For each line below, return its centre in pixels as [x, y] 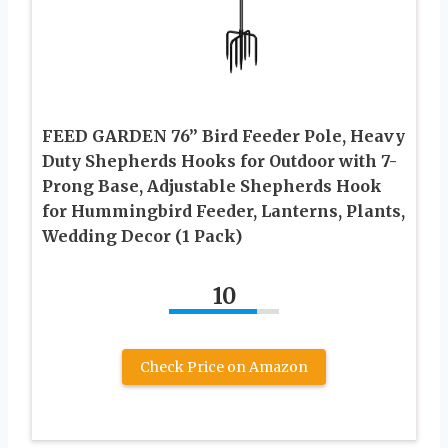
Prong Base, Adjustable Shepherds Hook [212, 186]
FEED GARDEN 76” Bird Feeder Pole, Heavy [223, 136]
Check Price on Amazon [224, 367]
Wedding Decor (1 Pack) [142, 236]
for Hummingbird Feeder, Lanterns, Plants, [223, 211]
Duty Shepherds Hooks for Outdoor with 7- [219, 161]
